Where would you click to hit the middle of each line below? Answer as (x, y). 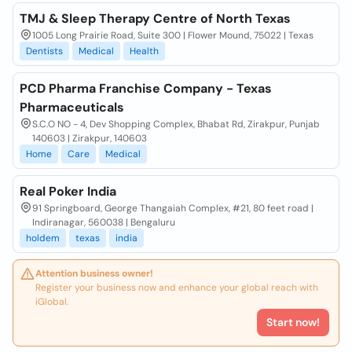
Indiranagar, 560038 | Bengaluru (104, 222)
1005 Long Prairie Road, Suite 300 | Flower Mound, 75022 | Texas (173, 35)
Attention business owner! (94, 273)
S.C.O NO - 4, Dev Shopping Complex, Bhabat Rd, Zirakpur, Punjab (176, 124)
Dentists (44, 51)
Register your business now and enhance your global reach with (177, 288)
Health (144, 51)
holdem (43, 238)
